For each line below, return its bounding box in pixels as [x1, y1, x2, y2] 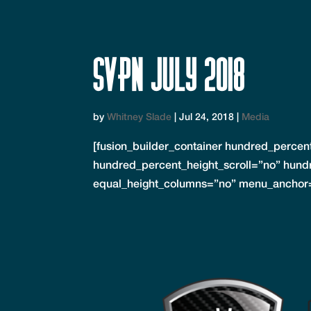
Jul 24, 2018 [179, 110, 235, 123]
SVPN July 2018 [93, 55, 246, 95]
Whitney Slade [107, 110, 172, 123]
